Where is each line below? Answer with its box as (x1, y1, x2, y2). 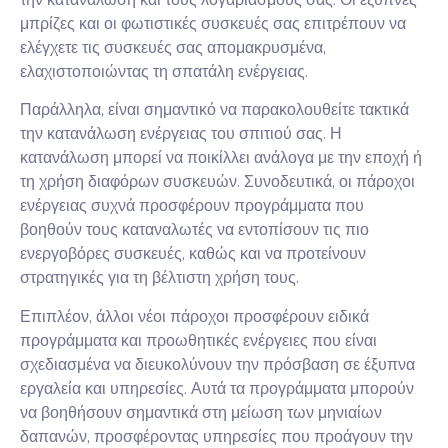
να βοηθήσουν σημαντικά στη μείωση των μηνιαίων (20, 401, 382, 424)
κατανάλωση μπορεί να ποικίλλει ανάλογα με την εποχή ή (20, 147, 422, 170)
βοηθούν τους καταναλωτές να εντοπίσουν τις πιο (20, 219, 369, 242)
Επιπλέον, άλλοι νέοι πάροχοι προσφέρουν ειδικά (20, 305, 369, 328)
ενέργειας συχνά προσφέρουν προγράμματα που (20, 195, 364, 218)
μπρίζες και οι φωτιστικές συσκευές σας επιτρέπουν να (20, 12, 406, 35)
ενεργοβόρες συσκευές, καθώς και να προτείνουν (20, 243, 366, 266)
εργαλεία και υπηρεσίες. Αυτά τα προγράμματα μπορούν (20, 377, 414, 400)
